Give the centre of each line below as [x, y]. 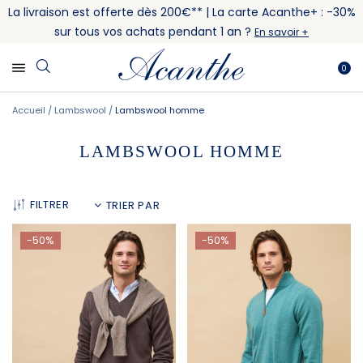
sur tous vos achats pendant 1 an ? [154, 32]
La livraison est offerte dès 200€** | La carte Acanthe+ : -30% [181, 12]
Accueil [30, 110]
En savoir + [282, 32]
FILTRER [50, 205]
